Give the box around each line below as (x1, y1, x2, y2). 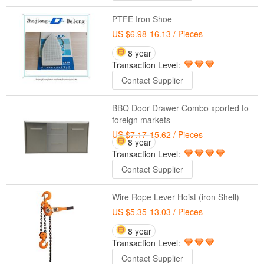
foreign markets (111, 114, 170, 126)
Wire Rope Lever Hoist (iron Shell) (111, 191, 239, 203)
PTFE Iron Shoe (111, 13, 172, 25)
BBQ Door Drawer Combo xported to (111, 102, 249, 114)
